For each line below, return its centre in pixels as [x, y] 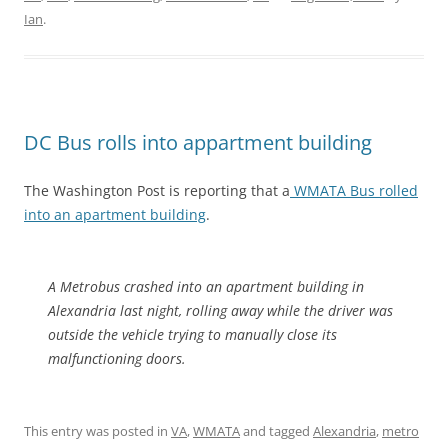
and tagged [276, 431]
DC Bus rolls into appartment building [198, 142]
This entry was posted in [97, 431]
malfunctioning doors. [117, 358]
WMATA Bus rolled [354, 190]
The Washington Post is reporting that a [157, 190]
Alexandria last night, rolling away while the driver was [220, 310]
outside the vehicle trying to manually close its [192, 334]
